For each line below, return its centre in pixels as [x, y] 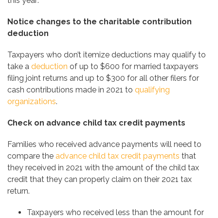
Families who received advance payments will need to [104, 145]
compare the [31, 156]
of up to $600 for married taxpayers [133, 67]
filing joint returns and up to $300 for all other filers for [103, 78]
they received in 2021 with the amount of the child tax [103, 168]
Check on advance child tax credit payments [96, 123]
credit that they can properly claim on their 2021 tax [100, 180]
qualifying [152, 90]
